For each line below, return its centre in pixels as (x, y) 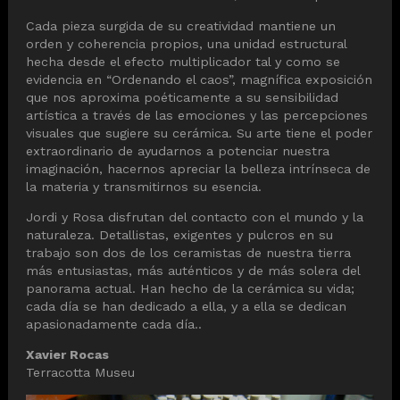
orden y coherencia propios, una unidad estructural (186, 43)
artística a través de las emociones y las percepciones (197, 115)
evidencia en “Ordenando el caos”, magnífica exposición (199, 79)
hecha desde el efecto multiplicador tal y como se (183, 61)
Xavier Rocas (67, 355)
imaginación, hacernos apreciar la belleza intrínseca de (198, 168)
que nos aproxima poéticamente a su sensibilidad (182, 97)
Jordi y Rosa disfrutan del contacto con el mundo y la (195, 217)
